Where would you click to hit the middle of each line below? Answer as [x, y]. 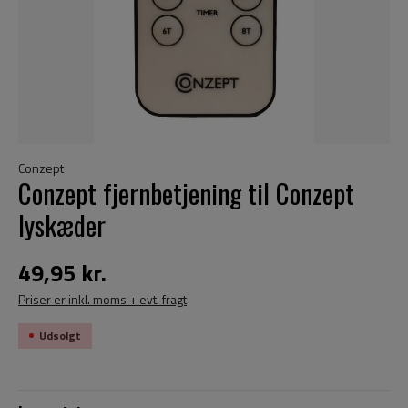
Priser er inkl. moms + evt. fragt [102, 299]
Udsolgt [60, 335]
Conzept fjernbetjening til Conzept [186, 193]
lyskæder [62, 224]
